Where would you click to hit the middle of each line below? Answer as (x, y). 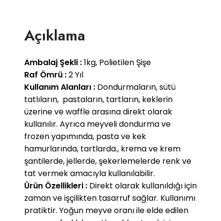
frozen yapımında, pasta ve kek (85, 136)
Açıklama (55, 35)
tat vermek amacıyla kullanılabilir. (90, 173)
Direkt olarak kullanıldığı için (142, 185)
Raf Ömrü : (46, 74)
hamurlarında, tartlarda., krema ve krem (102, 148)
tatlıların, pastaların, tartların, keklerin (98, 99)
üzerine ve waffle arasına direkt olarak (98, 111)
